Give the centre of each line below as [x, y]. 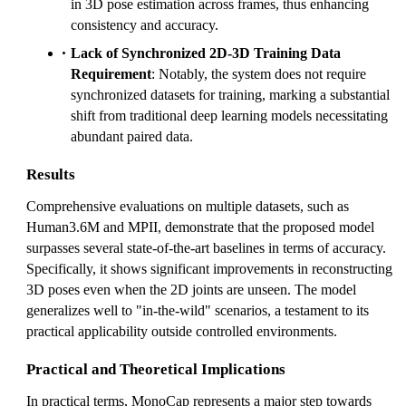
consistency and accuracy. [145, 25]
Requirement [111, 74]
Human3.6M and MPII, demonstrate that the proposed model [200, 227]
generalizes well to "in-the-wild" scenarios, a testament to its [198, 310]
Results [51, 174]
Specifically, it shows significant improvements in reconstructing [209, 269]
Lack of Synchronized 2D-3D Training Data [206, 53]
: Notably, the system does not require [259, 74]
